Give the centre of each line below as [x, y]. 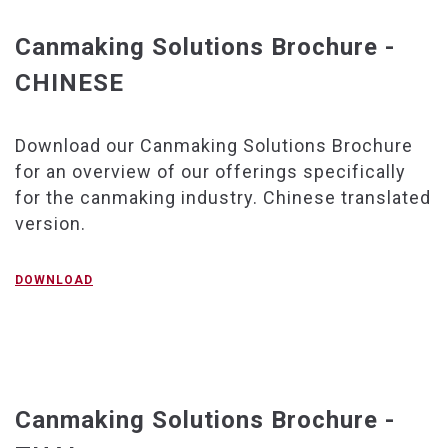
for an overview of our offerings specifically [210, 171]
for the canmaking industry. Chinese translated [223, 197]
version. [50, 223]
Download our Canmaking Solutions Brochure [214, 145]
